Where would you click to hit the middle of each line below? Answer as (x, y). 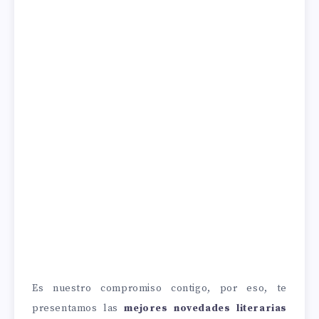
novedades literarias (230, 309)
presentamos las (78, 309)
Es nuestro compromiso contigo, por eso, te (159, 289)
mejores (146, 309)
